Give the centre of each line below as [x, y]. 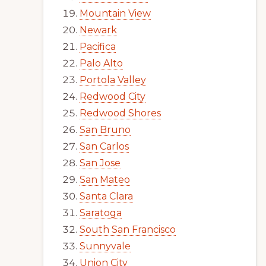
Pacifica [98, 47]
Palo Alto [101, 63]
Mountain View [115, 13]
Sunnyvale [105, 246]
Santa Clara [106, 196]
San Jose [100, 163]
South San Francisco [128, 229]
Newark [98, 30]
